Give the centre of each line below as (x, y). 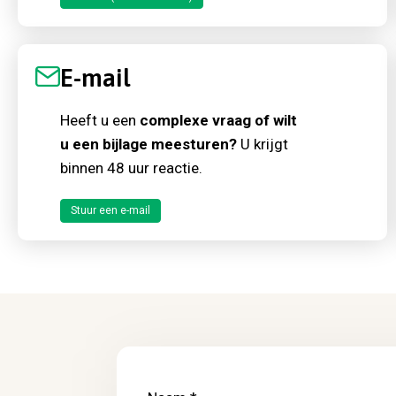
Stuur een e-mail (110, 211)
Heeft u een (100, 121)
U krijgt (263, 145)
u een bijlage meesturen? (148, 145)
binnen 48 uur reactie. (131, 168)
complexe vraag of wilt (218, 121)
